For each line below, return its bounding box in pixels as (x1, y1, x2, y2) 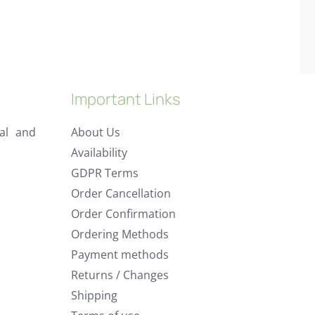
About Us (71, 124, 120, 140)
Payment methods (71, 246, 169, 262)
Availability (71, 144, 127, 160)
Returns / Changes (71, 266, 169, 283)
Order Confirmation (71, 205, 176, 221)
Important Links (71, 89, 180, 110)
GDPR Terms (71, 165, 139, 181)
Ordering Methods (71, 226, 169, 242)
